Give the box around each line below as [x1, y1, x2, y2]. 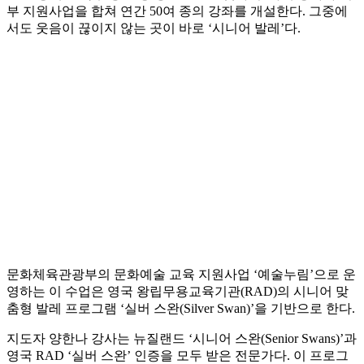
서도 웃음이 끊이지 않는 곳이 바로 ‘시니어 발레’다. [6, 21, 301, 36]
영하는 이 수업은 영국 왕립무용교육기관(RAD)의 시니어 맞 [6, 284, 349, 299]
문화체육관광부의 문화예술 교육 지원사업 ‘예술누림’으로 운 [6, 267, 356, 282]
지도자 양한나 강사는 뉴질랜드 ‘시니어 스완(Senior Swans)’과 [6, 331, 357, 346]
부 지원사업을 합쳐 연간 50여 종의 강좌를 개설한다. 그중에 [6, 4, 348, 19]
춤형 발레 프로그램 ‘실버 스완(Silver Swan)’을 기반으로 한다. [6, 301, 355, 316]
